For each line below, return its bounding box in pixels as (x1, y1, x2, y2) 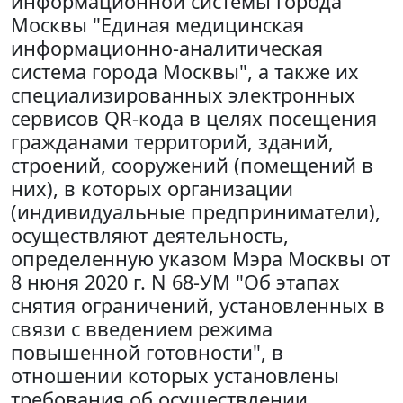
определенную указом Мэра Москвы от (11, 246, 390, 272)
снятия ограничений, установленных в (11, 292, 385, 318)
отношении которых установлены (11, 363, 339, 389)
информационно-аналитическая (11, 35, 323, 61)
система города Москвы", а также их (11, 58, 359, 85)
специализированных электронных (11, 82, 355, 108)
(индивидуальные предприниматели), (11, 199, 381, 225)
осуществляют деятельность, (11, 222, 289, 248)
